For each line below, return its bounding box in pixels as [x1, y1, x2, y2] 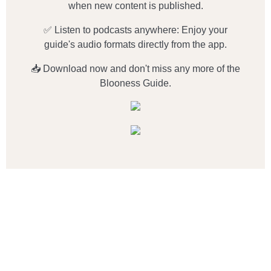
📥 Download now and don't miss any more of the [31, 64, 240, 74]
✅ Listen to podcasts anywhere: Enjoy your [44, 25, 227, 35]
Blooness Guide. [100, 78, 171, 88]
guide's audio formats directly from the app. [44, 39, 227, 50]
